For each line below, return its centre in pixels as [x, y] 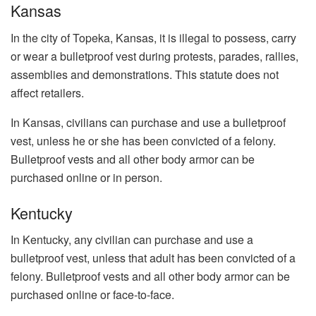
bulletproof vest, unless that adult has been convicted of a [153, 258]
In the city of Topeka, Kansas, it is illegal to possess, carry [153, 38]
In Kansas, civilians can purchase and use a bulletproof [148, 123]
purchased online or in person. [86, 178]
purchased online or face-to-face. [92, 295]
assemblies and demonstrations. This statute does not [145, 75]
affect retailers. [47, 93]
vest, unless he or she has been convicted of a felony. [143, 141]
